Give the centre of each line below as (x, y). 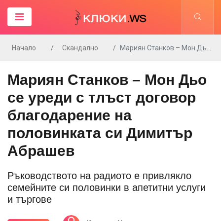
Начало (24, 48)
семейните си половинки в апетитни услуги (107, 187)
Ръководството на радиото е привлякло (99, 176)
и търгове (30, 199)
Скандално (80, 48)
